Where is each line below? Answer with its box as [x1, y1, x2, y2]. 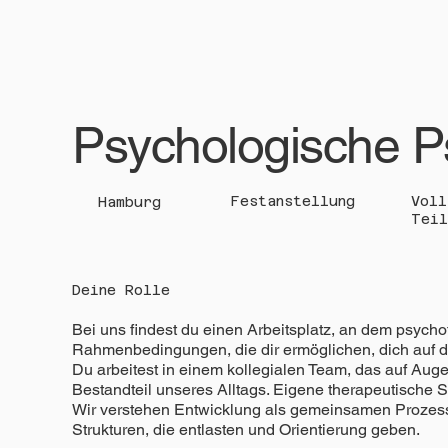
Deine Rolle [71, 281, 170, 298]
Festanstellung [230, 192, 355, 209]
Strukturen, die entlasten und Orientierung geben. [71, 419, 420, 439]
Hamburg [98, 194, 162, 211]
